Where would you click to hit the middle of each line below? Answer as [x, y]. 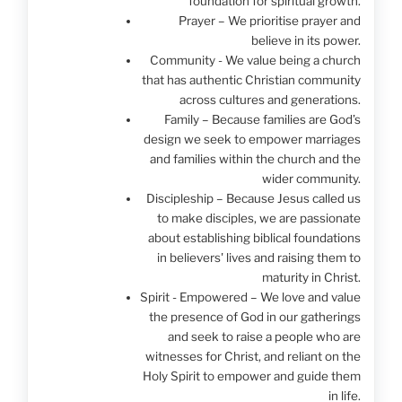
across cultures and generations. [270, 100]
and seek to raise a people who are [264, 337]
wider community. [311, 179]
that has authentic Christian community [251, 80]
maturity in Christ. [311, 278]
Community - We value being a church [255, 61]
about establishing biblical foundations [254, 238]
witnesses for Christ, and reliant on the [253, 357]
